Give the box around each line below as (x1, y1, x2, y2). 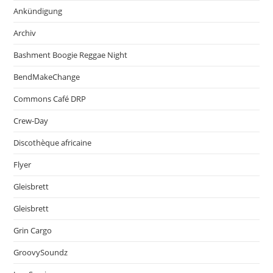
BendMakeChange (13, 71, 80, 83)
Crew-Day (13, 115, 49, 127)
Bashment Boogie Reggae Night (13, 49, 128, 61)
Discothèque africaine (13, 137, 92, 149)
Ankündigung (13, 5, 63, 17)
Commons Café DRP (13, 93, 87, 105)
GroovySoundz (13, 247, 68, 258)
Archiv (13, 27, 37, 39)
